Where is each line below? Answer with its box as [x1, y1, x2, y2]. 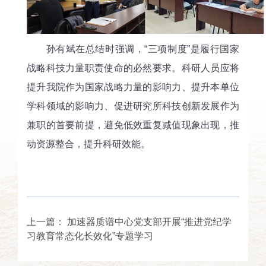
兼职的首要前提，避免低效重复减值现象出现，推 [27, 119, 239, 130]
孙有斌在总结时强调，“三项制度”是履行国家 [27, 43, 239, 54]
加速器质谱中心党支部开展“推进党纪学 [67, 216, 232, 227]
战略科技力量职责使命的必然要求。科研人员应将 [27, 62, 239, 73]
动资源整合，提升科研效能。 [27, 138, 150, 149]
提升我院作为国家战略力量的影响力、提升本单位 [27, 81, 239, 92]
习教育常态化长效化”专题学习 [27, 230, 153, 241]
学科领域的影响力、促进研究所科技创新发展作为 [27, 100, 239, 111]
